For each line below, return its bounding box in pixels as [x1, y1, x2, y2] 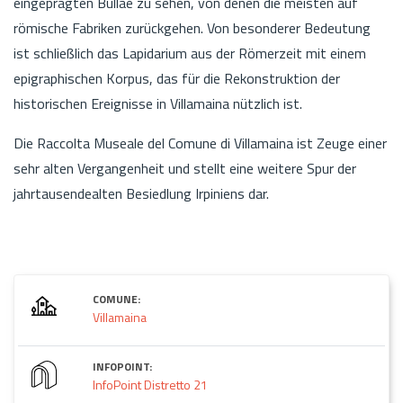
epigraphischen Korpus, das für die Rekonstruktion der [13, 67, 340, 89]
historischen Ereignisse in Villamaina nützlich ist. [13, 92, 302, 114]
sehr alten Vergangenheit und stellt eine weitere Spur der [13, 157, 356, 179]
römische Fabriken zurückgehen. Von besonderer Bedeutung [13, 16, 371, 39]
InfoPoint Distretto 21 [93, 374, 208, 394]
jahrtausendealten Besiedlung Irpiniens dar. [13, 182, 269, 204]
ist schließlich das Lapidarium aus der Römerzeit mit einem [13, 41, 366, 64]
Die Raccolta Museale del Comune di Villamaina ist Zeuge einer [13, 131, 387, 154]
